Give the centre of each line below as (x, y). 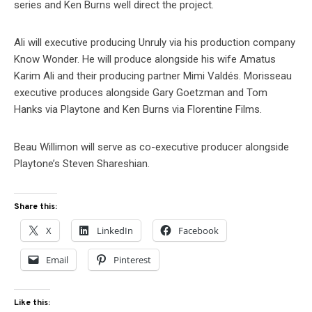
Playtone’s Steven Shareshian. (82, 164)
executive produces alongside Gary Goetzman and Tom (141, 93)
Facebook (198, 231)
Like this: (32, 303)
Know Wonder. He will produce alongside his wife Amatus (145, 59)
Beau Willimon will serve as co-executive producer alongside (151, 147)
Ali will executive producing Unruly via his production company (155, 42)
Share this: (36, 207)
